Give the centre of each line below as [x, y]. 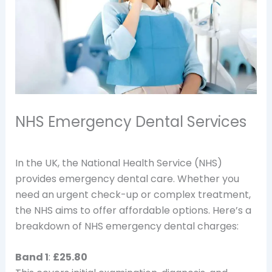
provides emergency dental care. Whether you [127, 178]
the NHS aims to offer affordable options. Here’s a [133, 210]
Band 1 [32, 257]
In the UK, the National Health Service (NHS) [118, 163]
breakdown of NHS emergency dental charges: [127, 226]
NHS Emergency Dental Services [131, 121]
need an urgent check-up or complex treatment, [133, 194]
